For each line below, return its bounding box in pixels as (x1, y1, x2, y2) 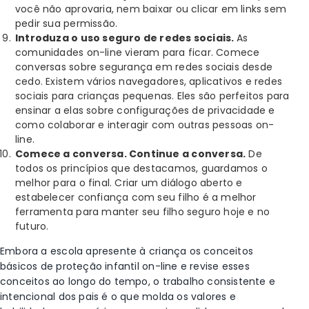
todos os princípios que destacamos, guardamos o (15, 161, 268, 175)
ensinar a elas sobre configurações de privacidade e (15, 103, 275, 117)
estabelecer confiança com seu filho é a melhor (15, 190, 257, 204)
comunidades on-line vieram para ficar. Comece (15, 46, 260, 59)
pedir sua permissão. (15, 17, 118, 30)
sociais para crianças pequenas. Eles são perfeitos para (15, 89, 290, 103)
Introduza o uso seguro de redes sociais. (15, 31, 237, 45)
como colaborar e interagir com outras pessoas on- (15, 118, 275, 132)
